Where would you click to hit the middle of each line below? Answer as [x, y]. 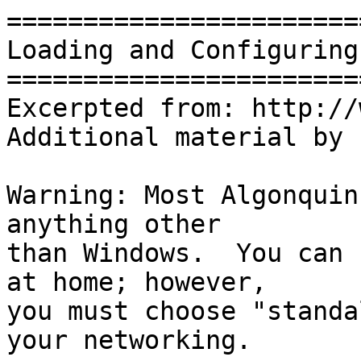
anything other [114, 224]
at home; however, [137, 282]
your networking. [129, 340]
